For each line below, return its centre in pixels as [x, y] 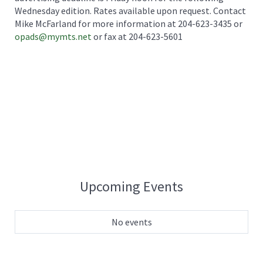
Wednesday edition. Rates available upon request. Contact [130, 10]
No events [131, 222]
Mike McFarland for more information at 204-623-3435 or [129, 23]
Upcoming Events [131, 186]
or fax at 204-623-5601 [137, 36]
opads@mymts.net [53, 36]
